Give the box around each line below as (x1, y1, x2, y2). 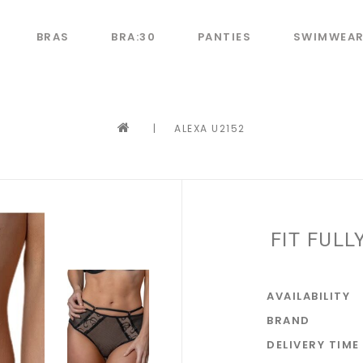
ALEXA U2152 (174, 122, 246, 135)
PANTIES (197, 29, 251, 45)
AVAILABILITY (267, 288, 350, 304)
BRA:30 (111, 29, 156, 45)
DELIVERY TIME (267, 337, 360, 352)
